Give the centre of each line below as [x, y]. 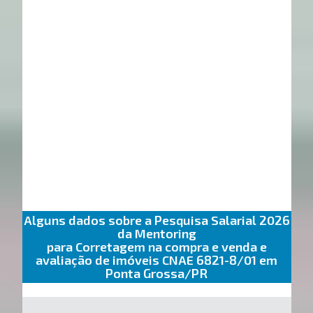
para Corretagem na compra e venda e [156, 247]
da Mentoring [156, 234]
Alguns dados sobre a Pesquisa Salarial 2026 [156, 220]
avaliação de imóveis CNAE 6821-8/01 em [156, 260]
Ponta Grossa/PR [156, 274]
